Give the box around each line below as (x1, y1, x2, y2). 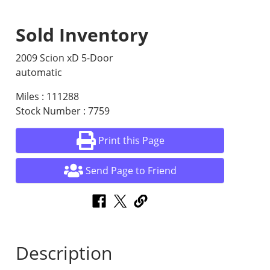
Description (16, 240, 113, 266)
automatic (16, 66, 63, 79)
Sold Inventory (16, 22, 149, 47)
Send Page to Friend (86, 164, 177, 177)
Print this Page (98, 134, 165, 147)
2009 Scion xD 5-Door (16, 51, 114, 64)
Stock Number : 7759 (16, 104, 110, 118)
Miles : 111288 (16, 90, 80, 103)
